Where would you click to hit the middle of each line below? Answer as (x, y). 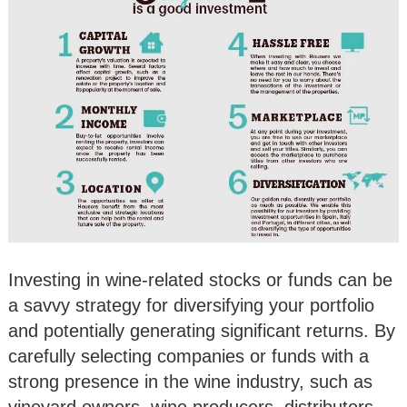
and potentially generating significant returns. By (202, 331)
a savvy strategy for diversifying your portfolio (191, 306)
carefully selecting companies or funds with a (189, 357)
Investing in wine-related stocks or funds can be (200, 280)
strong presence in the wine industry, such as (190, 382)
